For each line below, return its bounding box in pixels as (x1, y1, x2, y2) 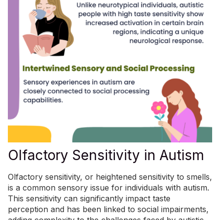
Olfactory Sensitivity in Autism (8, 147, 204, 164)
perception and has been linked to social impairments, (8, 204, 209, 215)
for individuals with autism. (109, 183, 209, 193)
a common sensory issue (16, 183, 109, 193)
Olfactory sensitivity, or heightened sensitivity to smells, (8, 172, 212, 182)
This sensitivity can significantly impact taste (8, 193, 170, 204)
